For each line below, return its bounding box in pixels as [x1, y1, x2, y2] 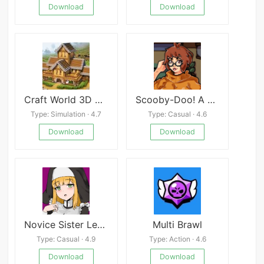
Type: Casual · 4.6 [148, 109, 207, 118]
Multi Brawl [153, 219, 203, 231]
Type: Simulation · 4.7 [31, 109, 102, 118]
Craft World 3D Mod [95, 94, 103, 106]
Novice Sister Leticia [97, 219, 105, 231]
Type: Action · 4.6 [148, 234, 206, 243]
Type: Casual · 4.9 [37, 234, 96, 243]
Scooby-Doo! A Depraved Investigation [207, 94, 215, 106]
